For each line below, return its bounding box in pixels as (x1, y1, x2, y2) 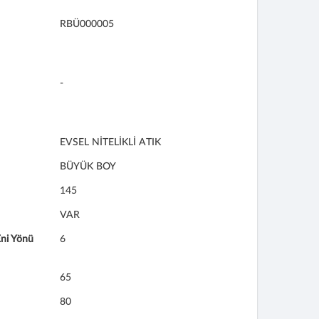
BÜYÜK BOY (59, 162, 116, 172)
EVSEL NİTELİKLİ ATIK (59, 137, 161, 147)
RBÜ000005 (59, 19, 114, 29)
